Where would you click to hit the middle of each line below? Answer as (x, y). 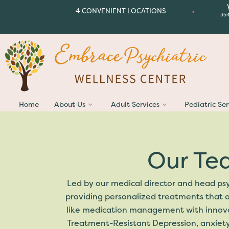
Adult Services (135, 104)
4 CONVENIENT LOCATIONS (121, 10)
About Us (70, 104)
